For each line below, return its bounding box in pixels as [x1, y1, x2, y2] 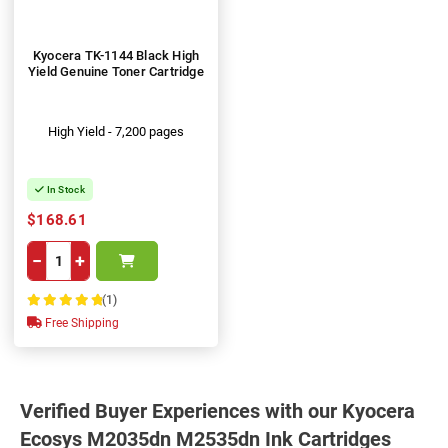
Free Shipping [42, 316, 119, 330]
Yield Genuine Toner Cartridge [28, 64, 204, 79]
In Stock [44, 184, 85, 195]
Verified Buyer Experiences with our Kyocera [20, 399, 415, 423]
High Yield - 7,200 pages [48, 124, 184, 139]
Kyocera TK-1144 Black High [32, 48, 200, 63]
